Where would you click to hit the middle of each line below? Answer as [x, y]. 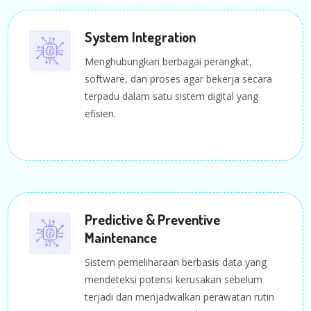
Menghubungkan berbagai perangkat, [169, 61]
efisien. [101, 113]
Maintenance [121, 237]
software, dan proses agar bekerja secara [179, 78]
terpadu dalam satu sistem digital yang [172, 96]
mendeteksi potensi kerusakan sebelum [174, 279]
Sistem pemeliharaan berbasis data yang [176, 262]
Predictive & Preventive [153, 219]
